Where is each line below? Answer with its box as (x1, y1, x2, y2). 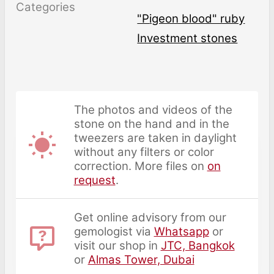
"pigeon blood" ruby (149, 11, 245, 26)
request (73, 172, 116, 187)
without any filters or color (73, 144, 214, 159)
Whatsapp (154, 224, 209, 239)
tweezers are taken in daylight (73, 130, 237, 145)
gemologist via (73, 224, 154, 239)
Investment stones (137, 31, 238, 46)
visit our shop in (73, 238, 161, 253)
